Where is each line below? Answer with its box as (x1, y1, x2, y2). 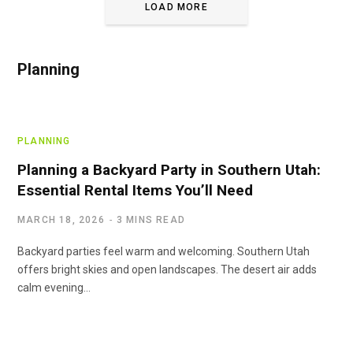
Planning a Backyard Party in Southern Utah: (17, 160, 321, 179)
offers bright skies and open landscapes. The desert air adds (17, 262, 317, 276)
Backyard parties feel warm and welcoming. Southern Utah (17, 244, 310, 258)
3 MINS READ (116, 214, 186, 225)
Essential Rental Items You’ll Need (17, 180, 253, 199)
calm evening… (17, 281, 91, 294)
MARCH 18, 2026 (17, 214, 105, 225)
